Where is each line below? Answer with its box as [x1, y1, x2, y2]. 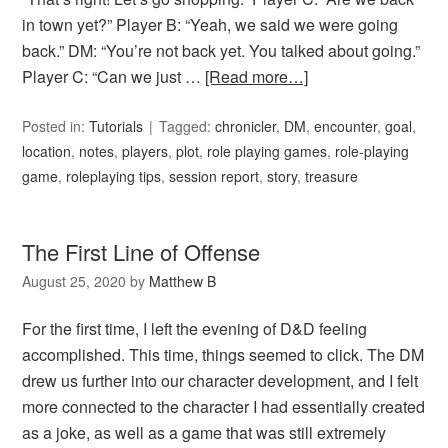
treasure [305, 166, 359, 187]
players [122, 141, 169, 162]
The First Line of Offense [22, 236, 261, 268]
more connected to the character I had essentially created [22, 395, 426, 419]
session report [169, 166, 260, 187]
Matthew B [149, 271, 217, 292]
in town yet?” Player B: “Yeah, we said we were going [22, 13, 399, 37]
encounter [314, 116, 378, 137]
